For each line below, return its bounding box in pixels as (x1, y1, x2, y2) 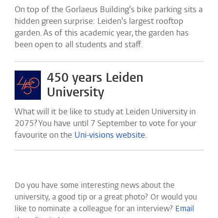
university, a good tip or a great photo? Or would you (15, 192, 197, 202)
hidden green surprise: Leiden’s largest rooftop (15, 16, 183, 27)
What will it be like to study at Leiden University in (15, 106, 196, 117)
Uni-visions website (74, 129, 145, 141)
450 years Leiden (47, 69, 144, 86)
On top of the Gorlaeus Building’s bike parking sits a (15, 4, 203, 15)
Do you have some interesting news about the (15, 180, 175, 190)
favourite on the (15, 129, 74, 141)
